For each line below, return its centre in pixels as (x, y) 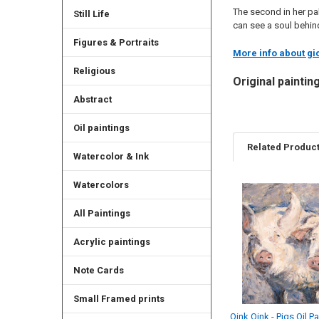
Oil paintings (101, 128)
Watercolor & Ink (111, 157)
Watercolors (101, 185)
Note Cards (98, 271)
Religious (94, 71)
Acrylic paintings (111, 242)
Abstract (92, 100)
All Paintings (101, 214)
